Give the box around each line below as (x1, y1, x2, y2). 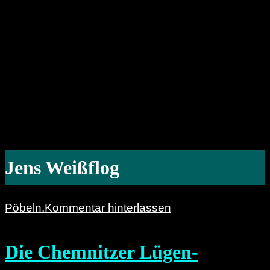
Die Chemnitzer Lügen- (5, 241, 198, 263)
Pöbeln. (5, 201, 45, 215)
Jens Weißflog (5, 156, 119, 178)
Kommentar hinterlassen (45, 201, 171, 215)
